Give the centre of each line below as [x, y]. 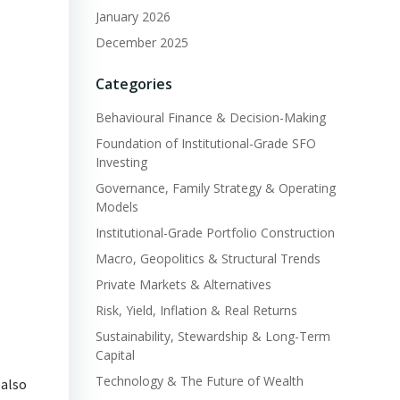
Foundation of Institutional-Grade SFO [205, 143]
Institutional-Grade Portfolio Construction [215, 232]
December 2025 [142, 42]
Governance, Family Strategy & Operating [215, 187]
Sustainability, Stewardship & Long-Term [212, 336]
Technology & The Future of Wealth [199, 380]
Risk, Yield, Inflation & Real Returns [196, 310]
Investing [121, 162]
